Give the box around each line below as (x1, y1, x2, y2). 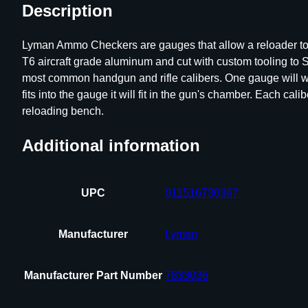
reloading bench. (22, 104, 104, 117)
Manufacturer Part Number (24, 269, 162, 281)
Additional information (22, 135, 200, 155)
